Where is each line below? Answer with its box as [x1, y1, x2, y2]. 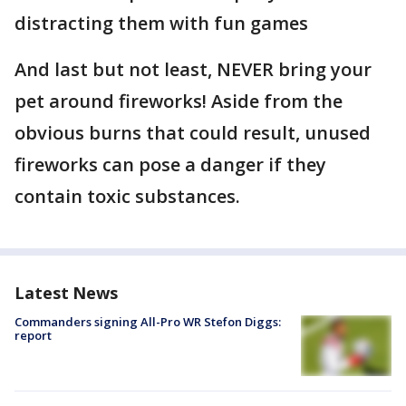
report [14, 327, 52, 343]
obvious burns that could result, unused [14, 121, 371, 145]
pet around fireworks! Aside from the [14, 89, 343, 113]
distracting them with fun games [14, 11, 308, 35]
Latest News [14, 282, 118, 304]
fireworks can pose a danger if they [14, 152, 326, 177]
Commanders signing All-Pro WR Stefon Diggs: [14, 314, 281, 330]
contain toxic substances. [14, 184, 240, 208]
